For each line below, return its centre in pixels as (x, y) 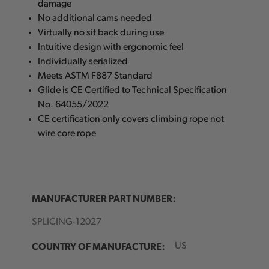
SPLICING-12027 (66, 222)
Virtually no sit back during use (101, 33)
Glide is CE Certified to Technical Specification (133, 91)
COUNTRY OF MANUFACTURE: (98, 246)
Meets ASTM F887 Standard (95, 77)
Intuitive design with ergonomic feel (111, 48)
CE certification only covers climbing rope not (131, 120)
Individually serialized (83, 62)
